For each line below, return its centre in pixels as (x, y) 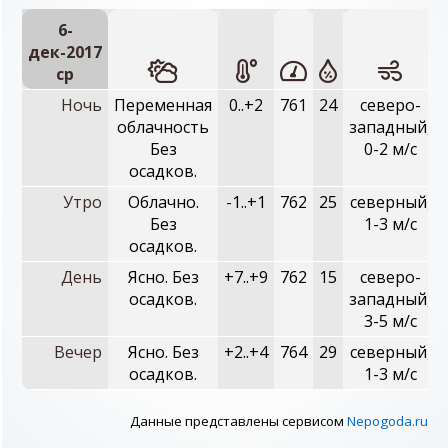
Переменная (163, 105)
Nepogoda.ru (387, 421)
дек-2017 (65, 52)
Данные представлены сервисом (238, 421)
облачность (163, 127)
